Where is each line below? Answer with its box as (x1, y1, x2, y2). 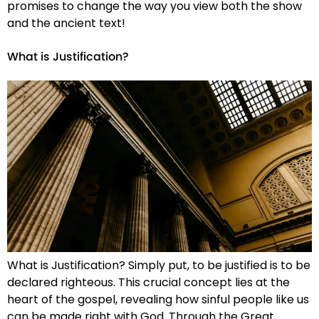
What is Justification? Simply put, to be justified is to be (7, 256, 310, 273)
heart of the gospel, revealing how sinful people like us (7, 291, 309, 308)
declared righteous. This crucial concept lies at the (7, 273, 290, 291)
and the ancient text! (7, 14, 125, 31)
